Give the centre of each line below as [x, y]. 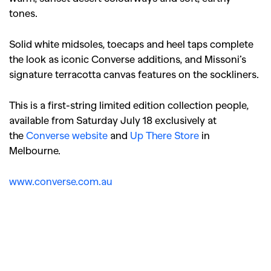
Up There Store [165, 135]
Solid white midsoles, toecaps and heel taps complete [131, 44]
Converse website [67, 135]
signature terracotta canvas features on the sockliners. [135, 74]
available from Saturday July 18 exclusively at [113, 120]
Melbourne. [35, 150]
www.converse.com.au [61, 181]
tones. [24, 13]
